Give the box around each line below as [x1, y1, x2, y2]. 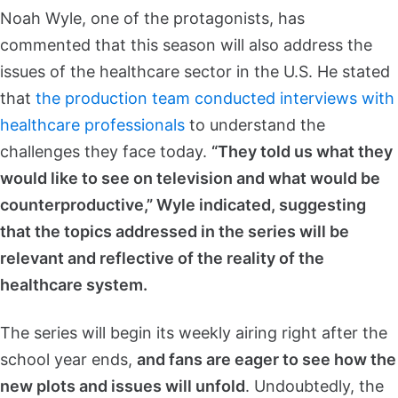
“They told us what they [211, 141, 393, 161]
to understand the [185, 115, 325, 134]
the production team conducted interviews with [36, 88, 394, 107]
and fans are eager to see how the [137, 349, 396, 369]
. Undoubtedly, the [245, 376, 384, 395]
